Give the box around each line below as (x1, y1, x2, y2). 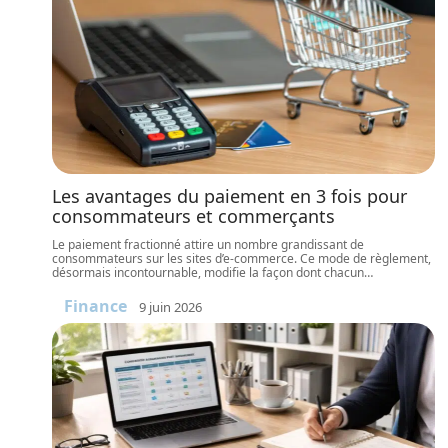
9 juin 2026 (139, 297, 202, 316)
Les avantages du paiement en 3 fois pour (52, 184, 407, 208)
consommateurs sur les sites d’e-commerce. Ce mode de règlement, (52, 250, 431, 267)
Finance (64, 295, 127, 317)
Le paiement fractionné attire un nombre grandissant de (52, 236, 364, 253)
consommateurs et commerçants (52, 204, 335, 228)
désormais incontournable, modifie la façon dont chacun (52, 264, 364, 281)
